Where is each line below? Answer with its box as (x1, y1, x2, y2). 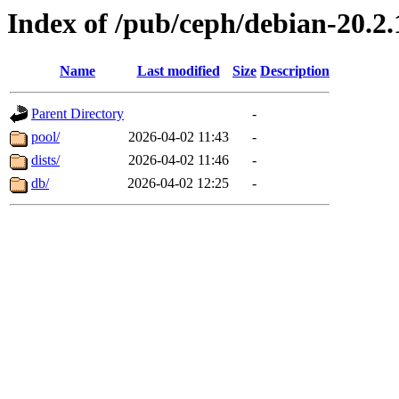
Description (260, 63, 330, 79)
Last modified (136, 63, 220, 79)
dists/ (31, 152, 60, 168)
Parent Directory (31, 106, 124, 122)
